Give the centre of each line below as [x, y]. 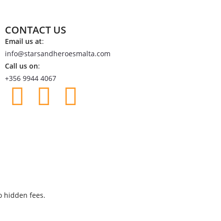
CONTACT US [35, 30]
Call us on [21, 66]
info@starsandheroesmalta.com [57, 53]
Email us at [23, 41]
